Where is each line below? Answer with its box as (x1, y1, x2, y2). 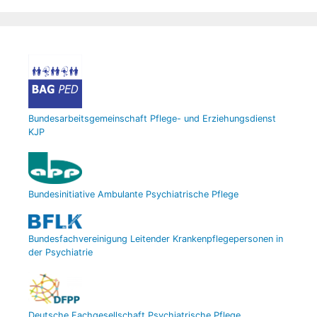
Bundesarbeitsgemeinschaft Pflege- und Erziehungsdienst (28, 113, 276, 124)
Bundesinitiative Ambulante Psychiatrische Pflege (28, 189, 238, 200)
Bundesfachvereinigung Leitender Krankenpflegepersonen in (28, 233, 283, 244)
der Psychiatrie (28, 246, 93, 258)
